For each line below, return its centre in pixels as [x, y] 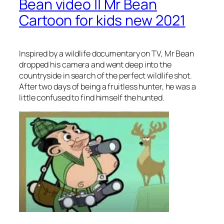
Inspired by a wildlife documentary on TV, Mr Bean [107, 54]
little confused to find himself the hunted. [92, 98]
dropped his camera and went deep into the [95, 65]
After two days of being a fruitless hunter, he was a [107, 87]
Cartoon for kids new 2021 [102, 20]
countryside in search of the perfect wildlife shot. [105, 76]
